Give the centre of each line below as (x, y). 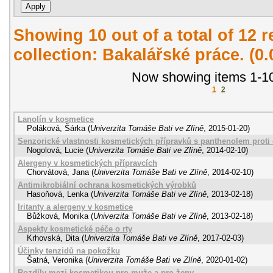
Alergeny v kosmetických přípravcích (87, 163)
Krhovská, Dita (53, 238)
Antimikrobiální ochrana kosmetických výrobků (107, 185)
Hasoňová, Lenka (58, 194)
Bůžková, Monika (58, 216)
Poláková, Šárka (56, 128)
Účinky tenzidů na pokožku (69, 250)
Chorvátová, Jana (58, 172)
